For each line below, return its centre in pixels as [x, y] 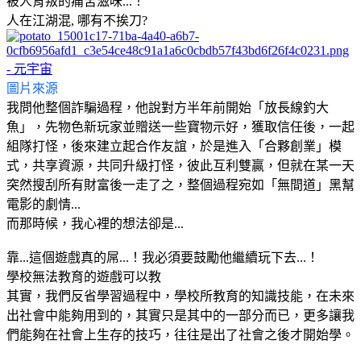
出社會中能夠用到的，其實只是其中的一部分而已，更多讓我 [180, 315]
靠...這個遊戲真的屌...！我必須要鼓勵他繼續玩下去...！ [163, 257]
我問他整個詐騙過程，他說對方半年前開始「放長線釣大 [168, 107]
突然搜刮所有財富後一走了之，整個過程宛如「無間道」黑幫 [180, 185]
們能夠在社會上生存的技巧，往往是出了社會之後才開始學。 [180, 334]
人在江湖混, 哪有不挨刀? [77, 20]
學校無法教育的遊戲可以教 [84, 276]
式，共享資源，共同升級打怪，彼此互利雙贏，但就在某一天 [180, 165]
